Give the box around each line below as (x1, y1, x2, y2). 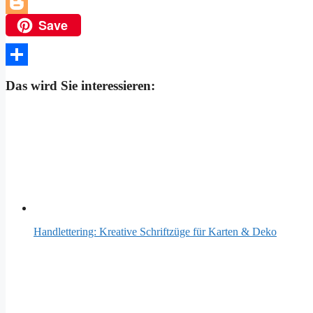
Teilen (6, 70, 33, 82)
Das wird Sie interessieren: (6, 78, 155, 94)
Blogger (6, 19, 41, 31)
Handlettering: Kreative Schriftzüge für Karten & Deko (34, 226, 277, 238)
